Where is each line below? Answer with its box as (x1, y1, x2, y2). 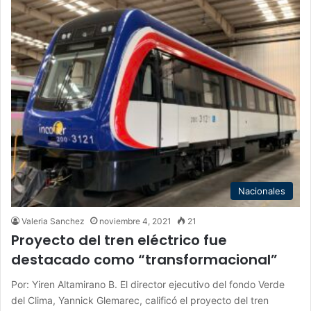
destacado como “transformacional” (11, 249, 278, 269)
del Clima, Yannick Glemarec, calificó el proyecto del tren (11, 294, 269, 306)
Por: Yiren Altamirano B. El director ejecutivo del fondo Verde (11, 278, 285, 290)
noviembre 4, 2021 (99, 215, 171, 226)
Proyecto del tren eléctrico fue (11, 230, 227, 250)
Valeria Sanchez (22, 215, 85, 226)
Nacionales (238, 185, 285, 196)
